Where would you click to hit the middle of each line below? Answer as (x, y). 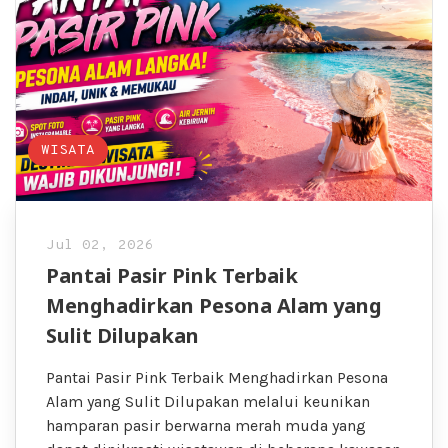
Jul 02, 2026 (100, 246)
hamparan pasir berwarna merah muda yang (206, 426)
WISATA (68, 151)
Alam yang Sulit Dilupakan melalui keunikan (208, 402)
